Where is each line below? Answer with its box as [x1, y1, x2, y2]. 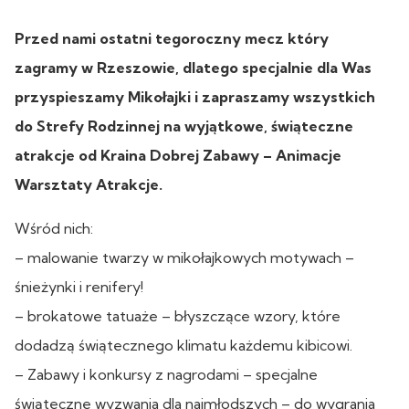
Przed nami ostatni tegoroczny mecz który [15, 28, 329, 47]
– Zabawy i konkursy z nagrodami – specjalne [15, 364, 318, 383]
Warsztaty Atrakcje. [15, 174, 163, 194]
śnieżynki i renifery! [15, 277, 143, 296]
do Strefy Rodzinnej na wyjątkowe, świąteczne [15, 116, 353, 135]
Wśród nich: [15, 218, 93, 237]
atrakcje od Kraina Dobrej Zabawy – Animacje [15, 145, 341, 164]
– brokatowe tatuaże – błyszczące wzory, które [15, 306, 341, 325]
